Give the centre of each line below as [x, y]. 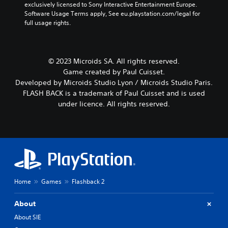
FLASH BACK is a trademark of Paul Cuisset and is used [114, 93]
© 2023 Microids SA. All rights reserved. [114, 61]
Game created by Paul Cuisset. [114, 72]
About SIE [27, 217]
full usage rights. [48, 23]
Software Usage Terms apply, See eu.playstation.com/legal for [112, 14]
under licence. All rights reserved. [114, 104]
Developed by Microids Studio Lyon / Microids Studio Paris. [114, 83]
